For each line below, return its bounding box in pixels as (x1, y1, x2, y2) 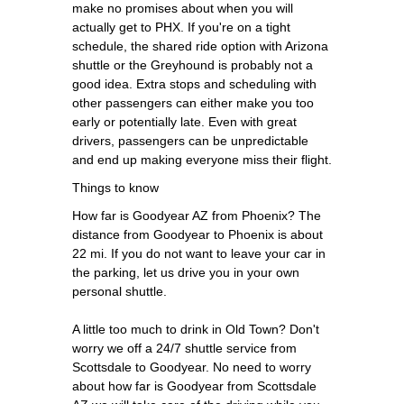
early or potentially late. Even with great (72, 114, 297, 129)
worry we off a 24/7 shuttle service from (72, 340, 297, 355)
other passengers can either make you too (72, 95, 314, 110)
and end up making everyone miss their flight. (72, 151, 332, 167)
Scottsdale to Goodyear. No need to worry (72, 359, 311, 374)
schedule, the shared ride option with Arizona (72, 38, 328, 53)
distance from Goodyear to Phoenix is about (72, 226, 323, 242)
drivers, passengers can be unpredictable (72, 133, 308, 148)
